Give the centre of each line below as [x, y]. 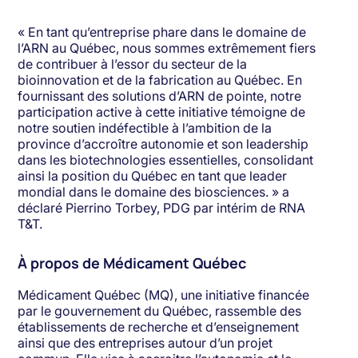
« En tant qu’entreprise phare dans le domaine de [162, 32]
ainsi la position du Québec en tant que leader [153, 176]
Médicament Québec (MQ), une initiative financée [164, 295]
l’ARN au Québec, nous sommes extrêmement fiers [167, 48]
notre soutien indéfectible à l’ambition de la [145, 128]
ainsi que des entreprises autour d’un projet [145, 343]
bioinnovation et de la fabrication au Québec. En [160, 80]
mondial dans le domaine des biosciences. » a [154, 192]
